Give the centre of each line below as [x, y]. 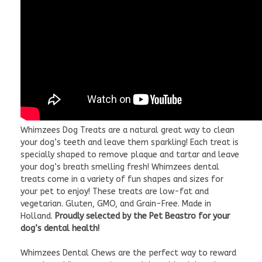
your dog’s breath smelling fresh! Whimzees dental [120, 167]
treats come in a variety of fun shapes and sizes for [122, 179]
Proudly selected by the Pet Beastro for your [141, 216]
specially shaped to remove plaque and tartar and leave [130, 154]
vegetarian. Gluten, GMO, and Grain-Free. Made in [116, 204]
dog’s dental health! [60, 228]
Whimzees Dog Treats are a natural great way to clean [127, 130]
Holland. [37, 216]
